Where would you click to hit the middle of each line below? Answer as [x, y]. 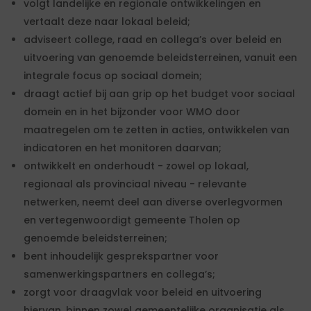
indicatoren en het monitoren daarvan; [123, 148]
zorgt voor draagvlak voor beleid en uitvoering [143, 292]
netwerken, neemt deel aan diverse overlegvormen [153, 202]
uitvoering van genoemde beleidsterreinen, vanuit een [160, 58]
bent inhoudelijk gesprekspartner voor [121, 256]
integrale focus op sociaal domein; [113, 76]
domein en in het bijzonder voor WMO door [132, 112]
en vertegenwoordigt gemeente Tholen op [132, 220]
